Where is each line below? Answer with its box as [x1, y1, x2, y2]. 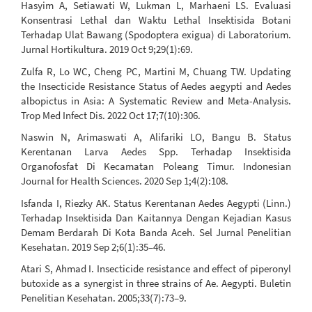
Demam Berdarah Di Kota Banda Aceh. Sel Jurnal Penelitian [21, 225, 291, 239]
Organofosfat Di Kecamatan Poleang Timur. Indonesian [21, 159, 291, 173]
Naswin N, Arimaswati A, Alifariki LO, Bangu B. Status [21, 130, 291, 144]
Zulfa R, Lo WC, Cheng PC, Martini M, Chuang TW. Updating [21, 64, 291, 78]
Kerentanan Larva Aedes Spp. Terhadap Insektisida [21, 145, 291, 159]
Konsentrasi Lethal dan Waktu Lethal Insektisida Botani [21, 13, 291, 27]
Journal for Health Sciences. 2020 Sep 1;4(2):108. [21, 174, 228, 188]
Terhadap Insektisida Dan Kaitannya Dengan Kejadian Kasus [21, 210, 291, 224]
